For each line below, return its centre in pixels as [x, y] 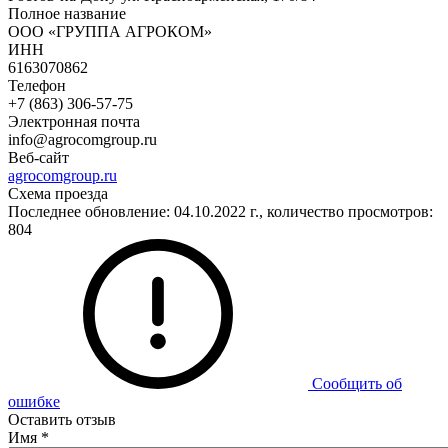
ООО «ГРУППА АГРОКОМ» [110, 31]
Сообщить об [357, 383]
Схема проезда [58, 193]
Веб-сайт [38, 157]
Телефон [37, 85]
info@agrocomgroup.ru [82, 139]
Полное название [67, 13]
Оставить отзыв [62, 419]
